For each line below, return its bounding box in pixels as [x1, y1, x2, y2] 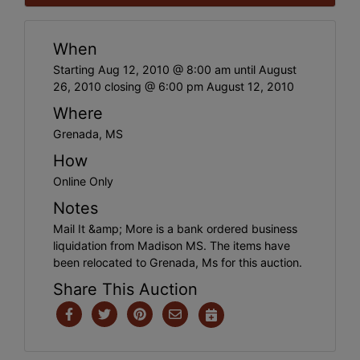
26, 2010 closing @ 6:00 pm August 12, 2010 [53, 79, 294, 93]
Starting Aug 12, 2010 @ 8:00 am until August [53, 62, 297, 76]
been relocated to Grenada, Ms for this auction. [53, 255, 302, 269]
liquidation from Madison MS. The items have [53, 238, 290, 252]
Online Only [53, 174, 113, 188]
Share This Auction [53, 279, 198, 299]
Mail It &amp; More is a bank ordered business [53, 221, 297, 235]
